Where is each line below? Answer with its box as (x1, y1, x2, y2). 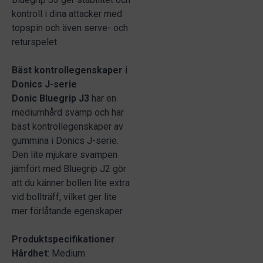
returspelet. (12, 36, 59, 48)
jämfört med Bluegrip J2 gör (12, 163, 126, 174)
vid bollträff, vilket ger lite (12, 191, 117, 203)
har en (89, 92, 116, 104)
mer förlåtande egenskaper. (12, 205, 124, 217)
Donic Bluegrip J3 (12, 92, 89, 104)
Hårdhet (12, 247, 48, 259)
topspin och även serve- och (12, 22, 128, 33)
